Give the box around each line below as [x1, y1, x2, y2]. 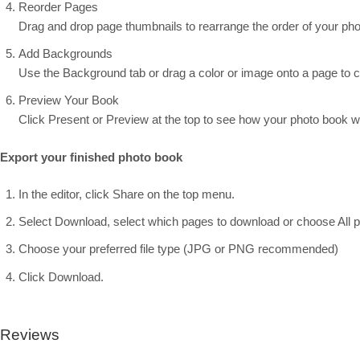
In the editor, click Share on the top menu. [18, 187, 235, 202]
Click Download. [18, 269, 104, 284]
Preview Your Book [18, 93, 119, 108]
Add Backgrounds [18, 46, 112, 60]
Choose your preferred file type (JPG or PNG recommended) [18, 242, 338, 256]
